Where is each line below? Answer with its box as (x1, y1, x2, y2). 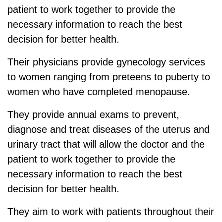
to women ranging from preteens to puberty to (7, 71, 210, 82)
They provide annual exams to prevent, (7, 109, 179, 120)
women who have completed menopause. (7, 86, 193, 97)
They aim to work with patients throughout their (7, 206, 214, 217)
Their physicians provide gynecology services (7, 56, 205, 67)
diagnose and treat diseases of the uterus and (7, 123, 210, 135)
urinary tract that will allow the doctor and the (7, 138, 205, 150)
